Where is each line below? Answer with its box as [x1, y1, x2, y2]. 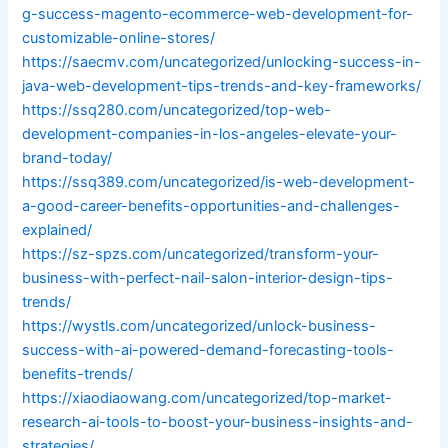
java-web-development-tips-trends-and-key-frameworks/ [22, 77, 422, 96]
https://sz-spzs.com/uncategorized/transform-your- [22, 245, 380, 264]
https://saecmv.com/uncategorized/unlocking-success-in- [22, 53, 422, 72]
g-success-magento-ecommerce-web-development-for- [22, 5, 414, 24]
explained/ [22, 221, 93, 240]
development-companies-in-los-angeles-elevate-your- [22, 125, 398, 144]
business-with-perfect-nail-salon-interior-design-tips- [22, 269, 394, 288]
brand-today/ [22, 149, 113, 168]
